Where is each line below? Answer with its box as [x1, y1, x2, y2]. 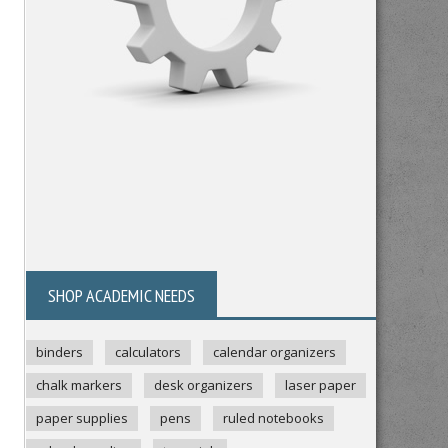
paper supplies [36, 409, 128, 427]
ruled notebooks [223, 409, 324, 427]
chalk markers [36, 376, 122, 394]
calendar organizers [213, 343, 336, 361]
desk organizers [154, 376, 253, 394]
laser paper [285, 376, 356, 394]
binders [36, 343, 83, 361]
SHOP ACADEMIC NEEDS [48, 284, 195, 307]
